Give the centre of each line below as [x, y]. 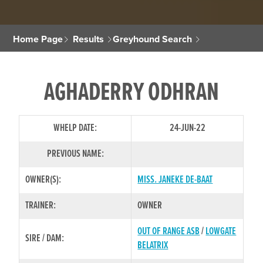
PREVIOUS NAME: [75, 154]
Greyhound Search [153, 39]
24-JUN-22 [187, 128]
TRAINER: [41, 205]
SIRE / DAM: [45, 238]
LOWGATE [221, 231]
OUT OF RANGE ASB [169, 231]
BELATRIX [153, 245]
